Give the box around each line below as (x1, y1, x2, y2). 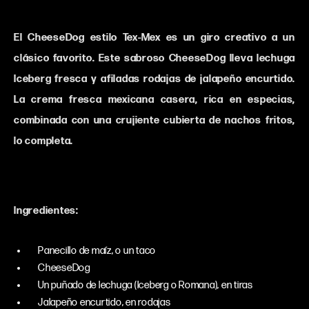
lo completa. (14, 135, 73, 147)
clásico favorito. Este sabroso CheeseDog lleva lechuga (14, 52, 295, 64)
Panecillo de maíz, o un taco (38, 245, 156, 257)
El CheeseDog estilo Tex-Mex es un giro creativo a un (14, 32, 295, 43)
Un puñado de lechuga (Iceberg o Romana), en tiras (38, 279, 253, 291)
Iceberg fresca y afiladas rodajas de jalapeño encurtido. (14, 73, 295, 85)
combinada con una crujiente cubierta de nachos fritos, (14, 114, 295, 126)
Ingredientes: (14, 205, 79, 217)
